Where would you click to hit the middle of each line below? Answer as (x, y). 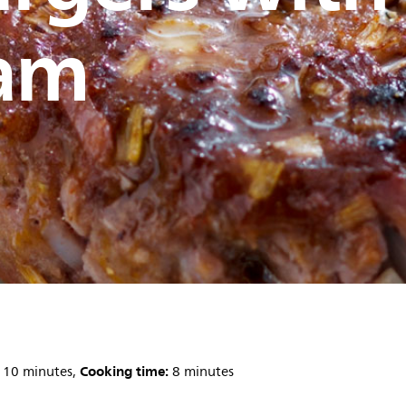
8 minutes (203, 372)
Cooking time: (124, 372)
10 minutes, (39, 372)
